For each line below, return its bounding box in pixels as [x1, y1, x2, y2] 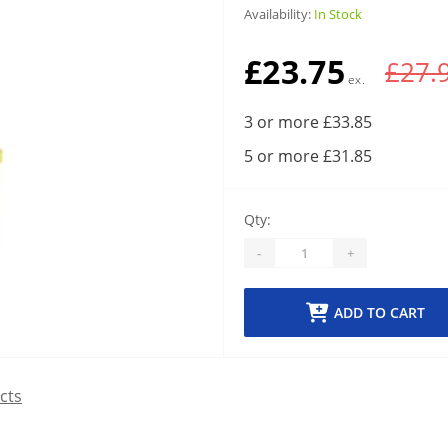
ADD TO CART [334, 303, 425, 322]
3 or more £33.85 [244, 111, 372, 133]
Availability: [244, 5, 314, 23]
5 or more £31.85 [244, 145, 372, 167]
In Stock [314, 5, 362, 23]
